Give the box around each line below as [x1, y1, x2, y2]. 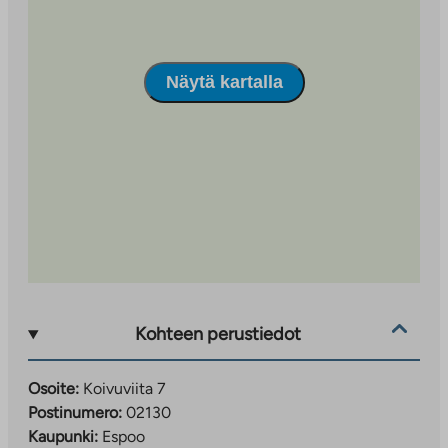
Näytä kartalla [165, 72, 283, 93]
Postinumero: [28, 402, 122, 422]
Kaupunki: [28, 426, 98, 446]
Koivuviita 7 [83, 378, 166, 398]
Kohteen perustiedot [135, 323, 302, 346]
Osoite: [28, 378, 79, 398]
